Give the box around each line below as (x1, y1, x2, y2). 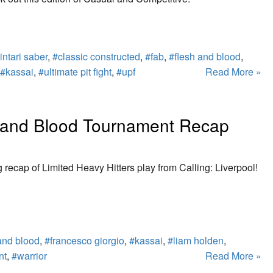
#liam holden (168, 233, 224, 247)
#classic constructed (52, 49, 140, 64)
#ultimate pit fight (38, 65, 112, 79)
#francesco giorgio (44, 233, 124, 247)
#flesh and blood (169, 49, 241, 64)
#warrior (12, 248, 47, 263)
